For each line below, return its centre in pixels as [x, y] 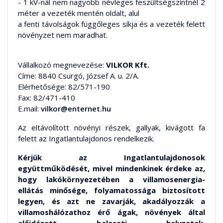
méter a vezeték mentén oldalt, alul [79, 13]
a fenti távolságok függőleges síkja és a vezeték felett [111, 24]
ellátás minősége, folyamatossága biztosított [111, 190]
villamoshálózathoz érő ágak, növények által [111, 212]
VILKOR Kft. [128, 65]
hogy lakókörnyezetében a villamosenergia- [111, 179]
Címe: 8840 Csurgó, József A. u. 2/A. [78, 76]
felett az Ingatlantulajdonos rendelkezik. [87, 139]
